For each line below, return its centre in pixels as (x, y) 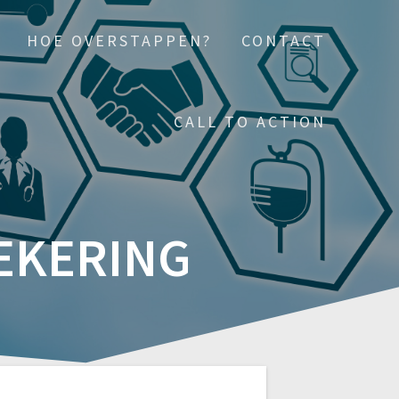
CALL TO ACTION (250, 122)
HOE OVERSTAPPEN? (120, 41)
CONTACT (284, 41)
